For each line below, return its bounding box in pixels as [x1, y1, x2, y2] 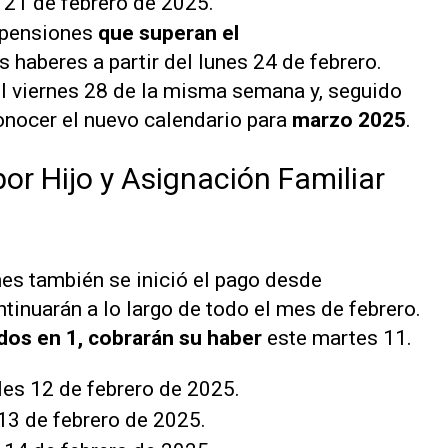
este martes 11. [267, 325, 412, 350]
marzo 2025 [292, 108, 406, 133]
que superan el [98, 21, 239, 46]
